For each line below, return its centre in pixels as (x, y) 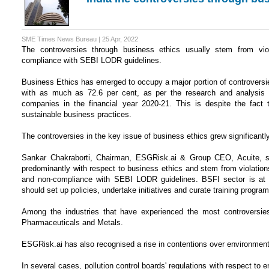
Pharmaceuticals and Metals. (72, 222)
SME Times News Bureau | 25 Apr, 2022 (80, 39)
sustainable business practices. (77, 114)
